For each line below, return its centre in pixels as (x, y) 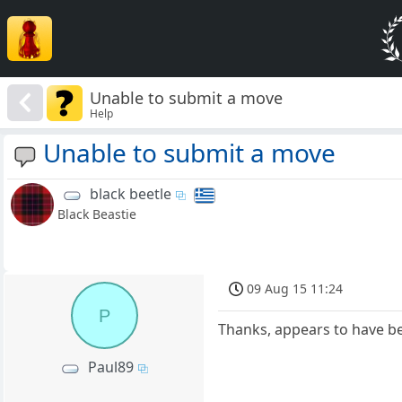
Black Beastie (97, 214)
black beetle (131, 194)
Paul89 (111, 367)
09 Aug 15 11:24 (295, 289)
